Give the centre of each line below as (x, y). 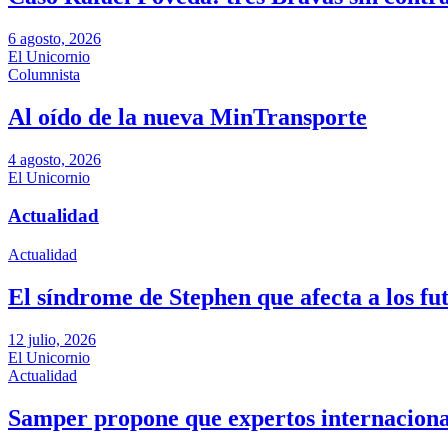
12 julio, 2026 (52, 339)
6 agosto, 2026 (54, 38)
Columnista (44, 74)
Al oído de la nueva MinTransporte (187, 116)
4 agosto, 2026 (54, 159)
